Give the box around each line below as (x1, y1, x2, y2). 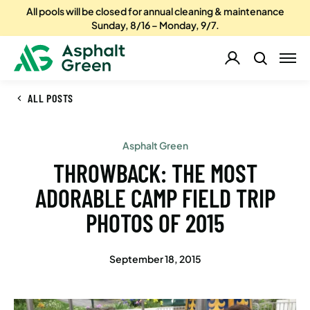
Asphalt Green (122, 139, 188, 152)
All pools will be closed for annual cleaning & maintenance (26, 5, 284, 17)
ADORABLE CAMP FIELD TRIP (35, 183, 275, 212)
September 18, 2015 (109, 253, 201, 265)
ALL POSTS (28, 91, 74, 104)
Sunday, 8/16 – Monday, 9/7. (91, 19, 219, 31)
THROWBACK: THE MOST (53, 158, 257, 188)
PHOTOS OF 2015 (86, 208, 224, 237)
